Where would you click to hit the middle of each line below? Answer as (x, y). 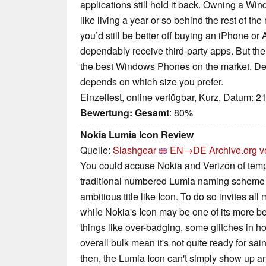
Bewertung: (106, 113)
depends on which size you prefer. (152, 82)
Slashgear (134, 150)
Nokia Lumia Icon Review (137, 135)
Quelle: (96, 150)
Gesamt (152, 113)
